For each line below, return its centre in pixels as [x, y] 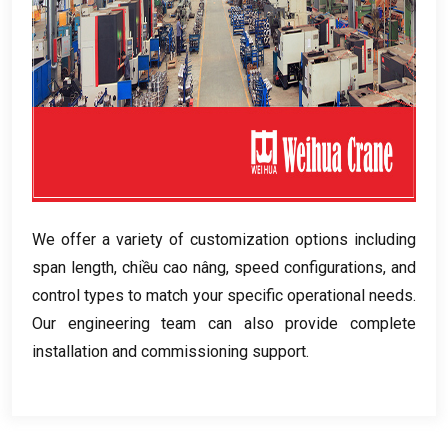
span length [73, 267]
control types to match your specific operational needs [222, 295]
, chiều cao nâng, [174, 267]
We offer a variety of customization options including [224, 239]
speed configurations [308, 267]
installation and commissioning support [169, 351]
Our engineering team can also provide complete [224, 323]
